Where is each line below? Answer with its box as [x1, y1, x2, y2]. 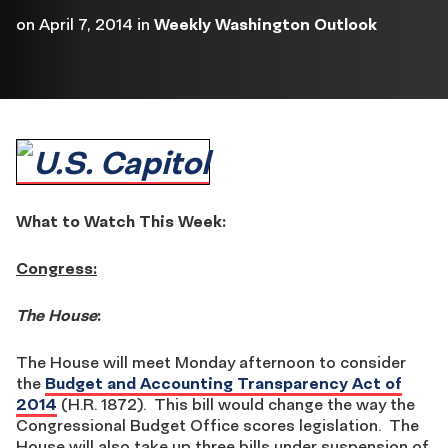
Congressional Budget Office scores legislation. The [16, 415, 419, 435]
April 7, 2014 [39, 14, 133, 34]
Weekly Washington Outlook [154, 14, 377, 34]
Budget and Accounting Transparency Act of [45, 373, 402, 393]
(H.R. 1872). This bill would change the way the [57, 394, 415, 414]
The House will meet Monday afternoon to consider [16, 352, 406, 372]
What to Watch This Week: [16, 211, 226, 231]
